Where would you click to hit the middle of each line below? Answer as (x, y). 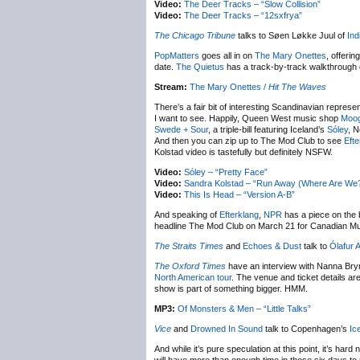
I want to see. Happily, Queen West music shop (247, 118)
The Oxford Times (190, 266)
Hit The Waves (297, 87)
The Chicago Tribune (195, 35)
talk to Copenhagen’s (306, 329)
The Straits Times (189, 246)
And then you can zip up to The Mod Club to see (249, 141)
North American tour (193, 277)
